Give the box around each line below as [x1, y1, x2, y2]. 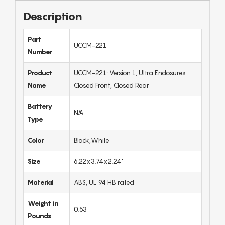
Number [28, 48, 52, 56]
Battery [28, 102, 52, 111]
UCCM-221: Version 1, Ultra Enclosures [74, 69, 186, 77]
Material [28, 178, 54, 187]
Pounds [28, 212, 51, 220]
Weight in [28, 199, 59, 208]
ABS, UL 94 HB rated [74, 178, 134, 187]
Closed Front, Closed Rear [74, 81, 149, 90]
